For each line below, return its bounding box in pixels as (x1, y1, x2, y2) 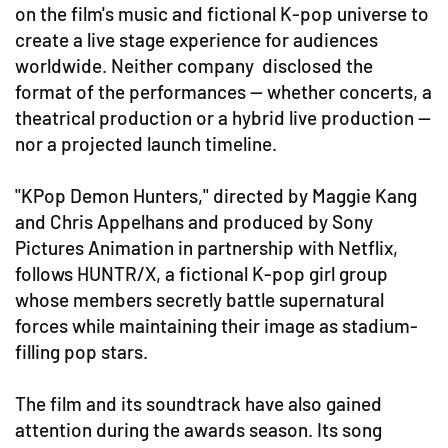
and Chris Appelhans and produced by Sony (15, 210, 373, 234)
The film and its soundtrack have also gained (15, 392, 382, 416)
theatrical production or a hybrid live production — (15, 106, 431, 130)
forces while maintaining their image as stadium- (15, 314, 418, 338)
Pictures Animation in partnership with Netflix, (15, 236, 398, 260)
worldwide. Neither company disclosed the (15, 54, 373, 78)
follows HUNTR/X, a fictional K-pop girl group (15, 262, 388, 286)
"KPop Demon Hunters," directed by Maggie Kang (15, 184, 417, 208)
